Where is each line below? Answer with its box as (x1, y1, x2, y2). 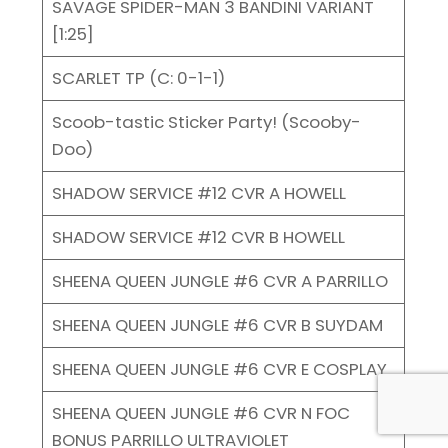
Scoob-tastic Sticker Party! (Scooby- (51, 109, 361, 134)
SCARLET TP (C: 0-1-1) (51, 65, 225, 90)
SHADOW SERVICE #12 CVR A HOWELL (51, 180, 346, 205)
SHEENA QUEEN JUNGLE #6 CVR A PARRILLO (51, 268, 388, 293)
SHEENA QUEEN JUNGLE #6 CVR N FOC (51, 400, 350, 425)
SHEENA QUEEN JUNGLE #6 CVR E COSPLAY (51, 356, 387, 381)
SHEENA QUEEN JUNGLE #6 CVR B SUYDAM (51, 312, 383, 337)
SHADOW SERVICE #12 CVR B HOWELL (51, 224, 345, 249)
